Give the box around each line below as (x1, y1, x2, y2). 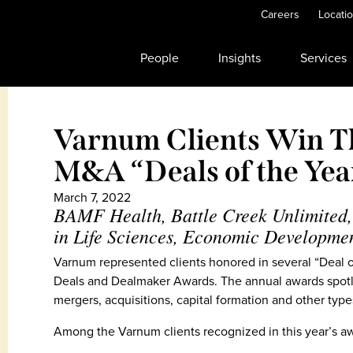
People (140, 49, 179, 67)
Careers (261, 6, 299, 23)
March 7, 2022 (54, 188, 131, 206)
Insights (218, 49, 261, 67)
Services (300, 49, 347, 67)
